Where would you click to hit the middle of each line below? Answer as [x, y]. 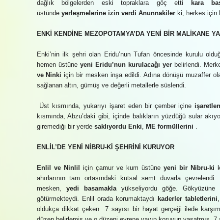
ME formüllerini [169, 126]
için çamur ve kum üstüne [122, 168]
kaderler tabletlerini [187, 199]
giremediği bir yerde [65, 126]
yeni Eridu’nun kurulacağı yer [126, 65]
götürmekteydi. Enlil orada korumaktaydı [97, 199]
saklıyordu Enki [118, 126]
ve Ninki [49, 75]
